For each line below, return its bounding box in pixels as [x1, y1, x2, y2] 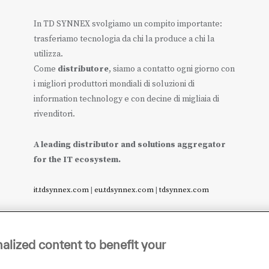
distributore [57, 64, 109, 75]
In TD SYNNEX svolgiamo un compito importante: [33, 19, 222, 30]
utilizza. [33, 49, 63, 60]
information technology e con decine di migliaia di [33, 94, 219, 105]
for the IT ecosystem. [33, 154, 121, 166]
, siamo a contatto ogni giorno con [108, 64, 235, 75]
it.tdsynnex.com [33, 185, 89, 195]
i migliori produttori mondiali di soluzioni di [33, 79, 195, 90]
